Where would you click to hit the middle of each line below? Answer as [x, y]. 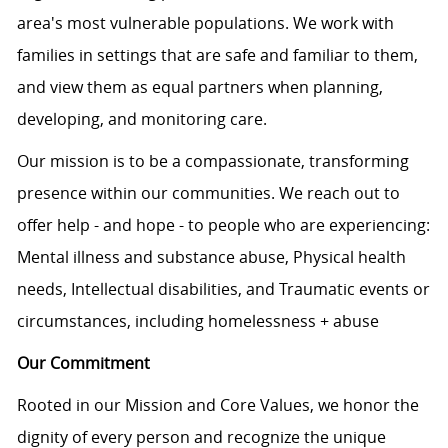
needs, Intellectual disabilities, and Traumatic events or [223, 289]
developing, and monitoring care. [141, 119]
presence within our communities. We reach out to [208, 193]
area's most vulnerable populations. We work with [205, 23]
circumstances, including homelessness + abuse [197, 321]
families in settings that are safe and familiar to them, [217, 55]
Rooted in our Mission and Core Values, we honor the [217, 405]
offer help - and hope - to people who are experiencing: [223, 225]
